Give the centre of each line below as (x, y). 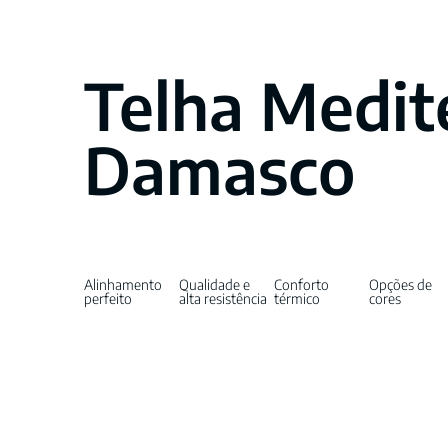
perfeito (107, 299)
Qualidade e (215, 285)
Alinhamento (122, 285)
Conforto (302, 285)
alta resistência (223, 299)
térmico (297, 299)
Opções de (401, 285)
